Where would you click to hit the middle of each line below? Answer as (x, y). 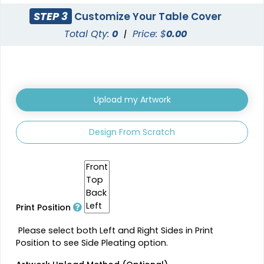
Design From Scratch (132, 132)
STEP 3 (51, 16)
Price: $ (150, 34)
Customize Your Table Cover (147, 16)
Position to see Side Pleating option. (92, 243)
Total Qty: (88, 34)
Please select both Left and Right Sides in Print (115, 231)
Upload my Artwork (132, 100)
